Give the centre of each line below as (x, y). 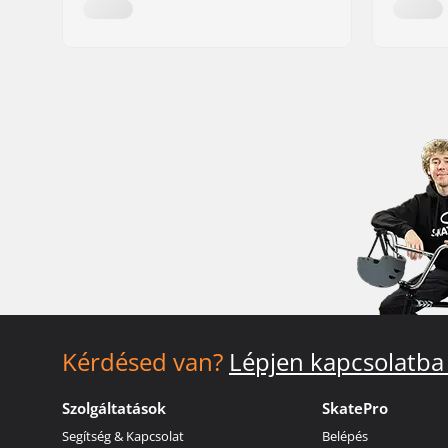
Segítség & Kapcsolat (123, 435)
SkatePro (355, 407)
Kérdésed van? (142, 361)
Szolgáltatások (114, 407)
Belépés (345, 435)
